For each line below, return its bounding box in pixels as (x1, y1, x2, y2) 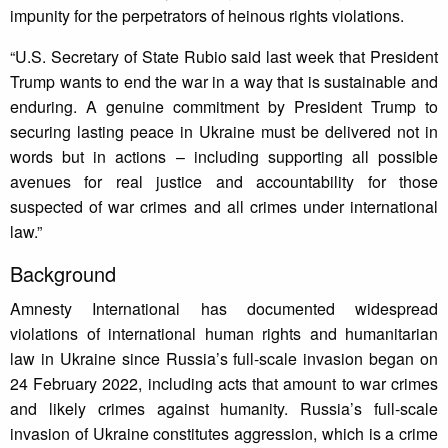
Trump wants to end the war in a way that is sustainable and (10, 70, 438, 94)
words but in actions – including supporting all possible (10, 145, 438, 169)
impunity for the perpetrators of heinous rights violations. (10, 4, 408, 28)
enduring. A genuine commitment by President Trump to (10, 95, 438, 119)
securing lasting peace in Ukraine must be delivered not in (10, 120, 438, 144)
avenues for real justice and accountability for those (10, 170, 438, 194)
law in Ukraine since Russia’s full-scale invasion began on (10, 347, 438, 371)
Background (10, 259, 116, 289)
